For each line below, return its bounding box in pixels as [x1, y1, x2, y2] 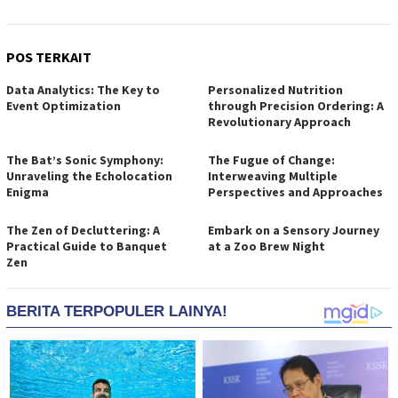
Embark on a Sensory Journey [208, 222, 379, 239]
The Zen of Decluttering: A [6, 222, 160, 239]
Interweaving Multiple [208, 168, 338, 185]
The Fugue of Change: [208, 152, 335, 169]
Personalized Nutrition [208, 82, 343, 99]
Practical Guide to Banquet [6, 238, 167, 255]
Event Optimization [6, 98, 121, 115]
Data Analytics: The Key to [6, 82, 160, 99]
